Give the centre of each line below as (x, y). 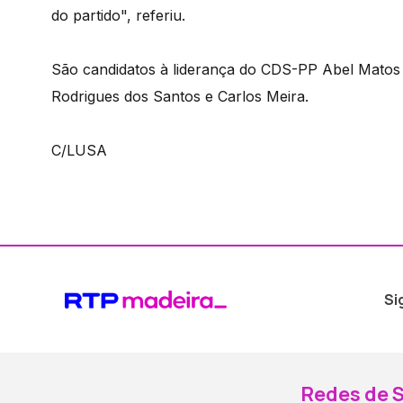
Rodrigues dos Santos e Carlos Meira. (180, 96)
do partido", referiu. (118, 15)
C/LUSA (79, 150)
